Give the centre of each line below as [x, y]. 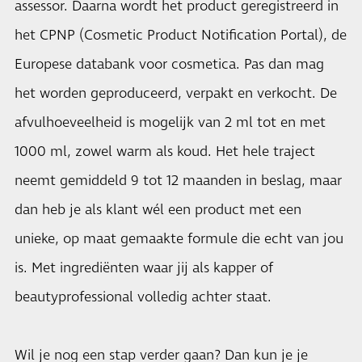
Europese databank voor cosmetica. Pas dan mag [169, 64]
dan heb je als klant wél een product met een [158, 210]
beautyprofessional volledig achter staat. [143, 297]
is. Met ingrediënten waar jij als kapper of [144, 268]
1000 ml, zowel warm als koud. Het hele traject [165, 152]
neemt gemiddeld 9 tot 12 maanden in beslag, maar [178, 181]
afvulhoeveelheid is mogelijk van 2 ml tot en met [170, 122]
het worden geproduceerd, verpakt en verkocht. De [176, 93]
